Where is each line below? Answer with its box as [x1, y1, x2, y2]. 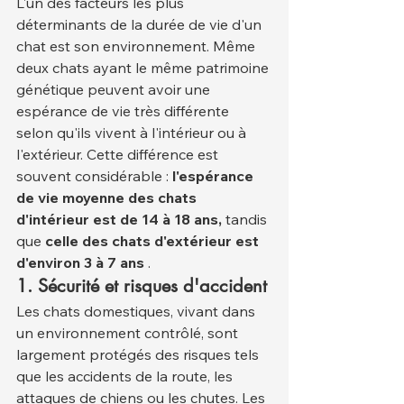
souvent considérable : [16, 167, 172, 186]
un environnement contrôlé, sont [16, 324, 242, 343]
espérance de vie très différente [16, 102, 233, 121]
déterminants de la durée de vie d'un [16, 15, 265, 34]
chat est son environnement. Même [16, 37, 259, 56]
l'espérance [172, 167, 257, 186]
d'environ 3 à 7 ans [16, 253, 144, 272]
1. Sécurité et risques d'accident [16, 274, 267, 298]
